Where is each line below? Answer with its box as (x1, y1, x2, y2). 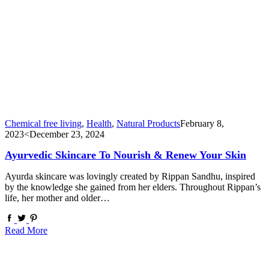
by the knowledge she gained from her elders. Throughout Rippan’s (5, 182, 261, 193)
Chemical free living (5, 118, 82, 129)
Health (86, 118, 112, 129)
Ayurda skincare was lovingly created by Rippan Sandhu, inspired (5, 171, 255, 182)
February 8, (180, 118, 224, 129)
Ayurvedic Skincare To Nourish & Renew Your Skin (5, 149, 246, 162)
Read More (5, 225, 47, 236)
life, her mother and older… (5, 193, 110, 204)
